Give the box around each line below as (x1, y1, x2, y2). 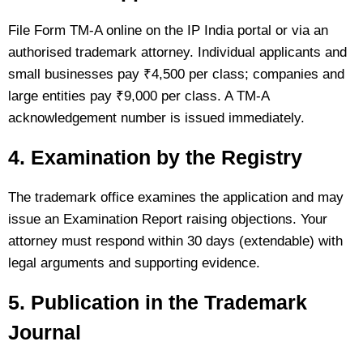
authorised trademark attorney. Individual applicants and (8, 45, 347, 60)
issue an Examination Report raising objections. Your (8, 211, 327, 227)
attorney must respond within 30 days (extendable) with (8, 233, 343, 249)
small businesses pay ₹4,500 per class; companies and (8, 66, 344, 82)
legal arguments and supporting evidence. (8, 255, 260, 271)
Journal (8, 321, 81, 344)
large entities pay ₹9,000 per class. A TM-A (8, 88, 269, 104)
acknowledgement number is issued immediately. (8, 110, 305, 126)
